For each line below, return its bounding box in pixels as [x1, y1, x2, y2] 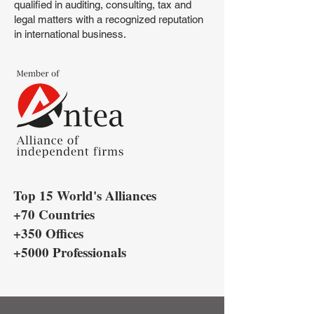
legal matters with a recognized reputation [14, 13, 203, 25]
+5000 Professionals [13, 243, 126, 261]
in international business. [14, 28, 126, 40]
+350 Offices [13, 224, 83, 243]
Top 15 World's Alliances [13, 186, 156, 205]
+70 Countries [13, 205, 95, 224]
